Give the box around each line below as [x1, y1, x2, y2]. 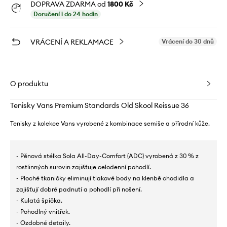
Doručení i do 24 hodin [33, 10, 98, 18]
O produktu [10, 79, 48, 89]
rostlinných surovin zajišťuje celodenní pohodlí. [16, 163, 151, 171]
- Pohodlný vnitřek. [16, 208, 70, 216]
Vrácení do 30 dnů [162, 37, 214, 46]
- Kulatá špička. [16, 197, 62, 205]
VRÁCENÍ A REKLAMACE [30, 37, 113, 47]
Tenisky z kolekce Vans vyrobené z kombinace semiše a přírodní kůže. [10, 120, 210, 128]
